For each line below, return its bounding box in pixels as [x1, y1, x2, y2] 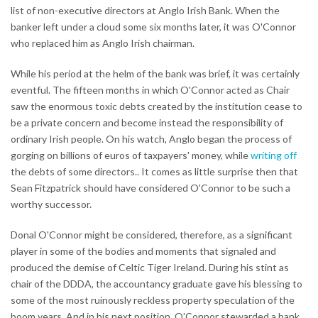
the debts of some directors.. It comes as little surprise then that [11, 165, 298, 177]
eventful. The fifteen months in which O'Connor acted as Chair [11, 83, 290, 96]
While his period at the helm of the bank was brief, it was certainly [11, 67, 300, 79]
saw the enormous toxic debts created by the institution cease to [11, 99, 302, 112]
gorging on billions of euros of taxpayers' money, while [11, 148, 251, 161]
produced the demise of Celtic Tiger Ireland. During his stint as [11, 261, 289, 273]
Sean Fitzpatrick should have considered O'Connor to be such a [11, 181, 290, 194]
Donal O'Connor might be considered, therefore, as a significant [11, 228, 292, 241]
